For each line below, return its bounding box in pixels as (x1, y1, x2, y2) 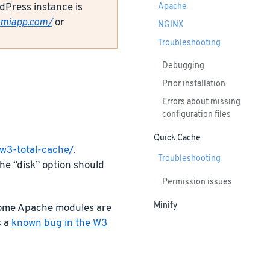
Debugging (162, 61, 204, 72)
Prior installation (162, 79, 225, 90)
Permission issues (162, 177, 232, 188)
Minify (153, 201, 177, 212)
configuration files (162, 110, 231, 121)
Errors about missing (162, 97, 240, 108)
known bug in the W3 (11, 216, 107, 230)
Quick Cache (153, 133, 201, 144)
